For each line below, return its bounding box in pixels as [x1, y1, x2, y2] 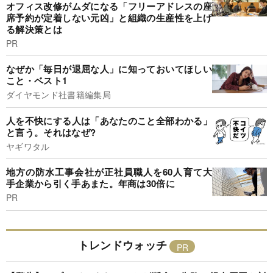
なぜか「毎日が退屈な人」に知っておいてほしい [6, 62, 212, 76]
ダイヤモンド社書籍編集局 [6, 88, 111, 101]
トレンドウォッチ [77, 236, 168, 253]
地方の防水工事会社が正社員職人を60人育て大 [6, 165, 212, 179]
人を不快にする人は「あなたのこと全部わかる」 [6, 113, 212, 127]
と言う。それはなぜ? [6, 125, 96, 139]
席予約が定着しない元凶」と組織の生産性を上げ [6, 10, 212, 24]
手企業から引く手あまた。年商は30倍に [6, 177, 175, 191]
